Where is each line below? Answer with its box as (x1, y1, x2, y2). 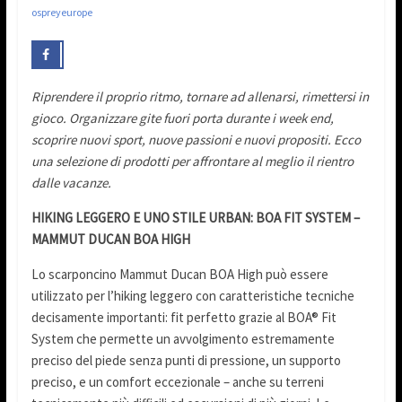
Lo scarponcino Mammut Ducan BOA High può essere (31, 266, 328, 284)
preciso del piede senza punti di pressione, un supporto (31, 352, 341, 370)
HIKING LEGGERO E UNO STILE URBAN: (31, 209, 253, 227)
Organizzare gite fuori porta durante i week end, (68, 109, 334, 127)
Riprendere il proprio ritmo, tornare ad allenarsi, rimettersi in (31, 88, 369, 106)
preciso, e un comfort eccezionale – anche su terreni (31, 373, 324, 391)
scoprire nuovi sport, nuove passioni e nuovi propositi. (31, 131, 331, 149)
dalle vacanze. (31, 174, 111, 192)
